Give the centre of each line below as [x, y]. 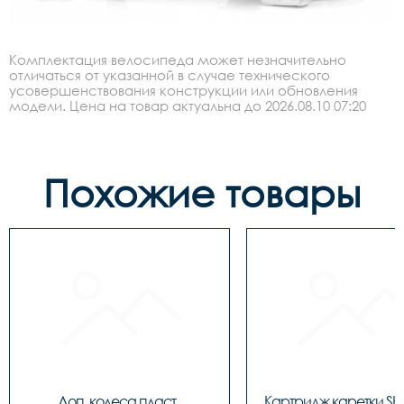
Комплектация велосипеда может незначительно [178, 59]
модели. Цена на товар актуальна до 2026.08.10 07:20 [188, 105]
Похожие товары [202, 192]
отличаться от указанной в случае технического [170, 74]
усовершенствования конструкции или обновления [184, 90]
